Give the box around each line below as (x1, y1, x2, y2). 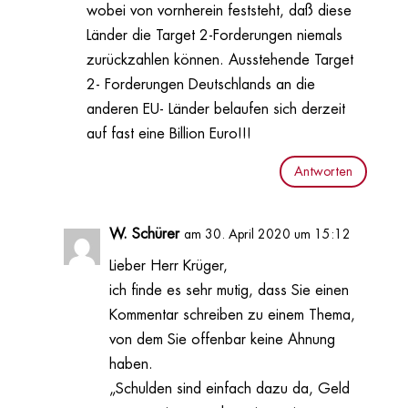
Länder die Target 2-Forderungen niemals (86, 27, 342, 43)
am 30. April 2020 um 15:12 (183, 228, 351, 241)
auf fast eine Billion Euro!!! (86, 126, 251, 141)
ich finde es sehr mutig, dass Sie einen (108, 283, 349, 299)
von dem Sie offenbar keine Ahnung (108, 332, 335, 348)
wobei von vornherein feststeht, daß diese (86, 3, 352, 18)
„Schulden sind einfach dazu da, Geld (108, 382, 350, 397)
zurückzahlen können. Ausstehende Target (86, 52, 353, 67)
